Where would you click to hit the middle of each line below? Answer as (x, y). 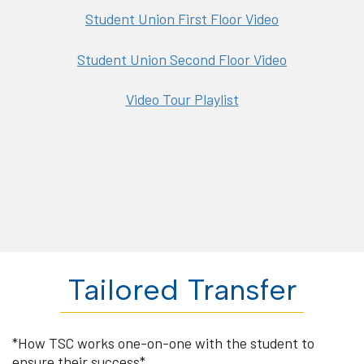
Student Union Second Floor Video (182, 59)
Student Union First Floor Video (182, 19)
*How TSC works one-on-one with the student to (163, 343)
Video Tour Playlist (182, 100)
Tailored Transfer (182, 289)
